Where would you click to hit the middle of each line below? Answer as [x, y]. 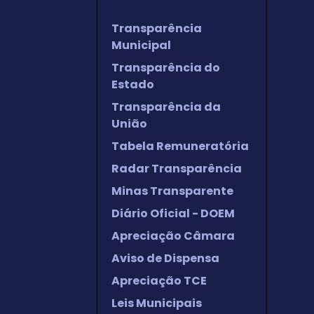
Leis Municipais [156, 303]
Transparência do [165, 68]
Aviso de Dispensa [165, 258]
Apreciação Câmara [173, 236]
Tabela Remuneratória [180, 146]
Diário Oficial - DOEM [173, 213]
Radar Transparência [176, 169]
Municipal [141, 45]
